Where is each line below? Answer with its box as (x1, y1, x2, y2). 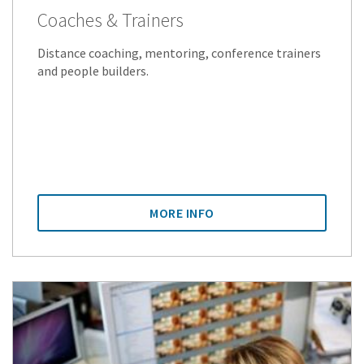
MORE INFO (149, 205, 214, 222)
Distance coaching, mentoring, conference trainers (37, 45, 321, 62)
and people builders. (37, 63, 149, 80)
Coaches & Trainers (37, 7, 184, 33)
